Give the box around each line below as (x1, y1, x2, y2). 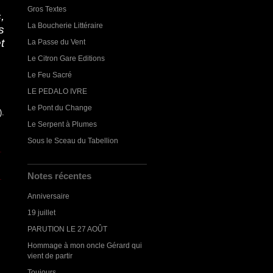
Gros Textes (27, 5, 66, 13)
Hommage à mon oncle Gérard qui (27, 241, 142, 249)
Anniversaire (27, 192, 69, 200)
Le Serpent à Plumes (27, 120, 97, 128)
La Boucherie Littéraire (27, 21, 103, 29)
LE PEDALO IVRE (27, 87, 87, 95)
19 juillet (27, 208, 55, 216)
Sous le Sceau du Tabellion (27, 136, 118, 144)
